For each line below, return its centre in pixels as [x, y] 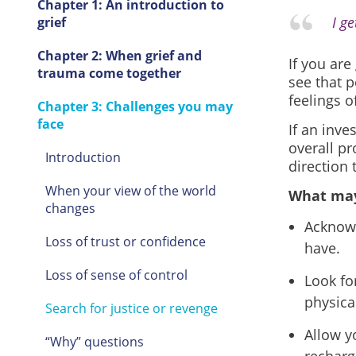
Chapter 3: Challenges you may [135, 106]
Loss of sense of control [116, 275]
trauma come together [109, 73]
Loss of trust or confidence [125, 242]
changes [70, 208]
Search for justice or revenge [131, 308]
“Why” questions [94, 342]
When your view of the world [130, 191]
